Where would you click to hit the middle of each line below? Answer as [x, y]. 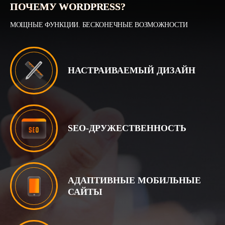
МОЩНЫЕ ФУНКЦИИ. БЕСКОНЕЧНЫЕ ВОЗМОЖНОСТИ [99, 25]
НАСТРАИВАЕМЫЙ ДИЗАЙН [132, 70]
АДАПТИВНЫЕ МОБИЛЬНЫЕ [134, 180]
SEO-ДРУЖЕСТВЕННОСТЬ [127, 128]
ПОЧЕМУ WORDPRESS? [68, 7]
